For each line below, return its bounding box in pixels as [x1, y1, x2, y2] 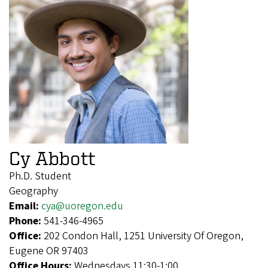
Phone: [9, 213, 44, 229]
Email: [9, 198, 41, 214]
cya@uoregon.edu [41, 198, 123, 214]
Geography [9, 183, 58, 199]
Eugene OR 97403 [9, 243, 89, 258]
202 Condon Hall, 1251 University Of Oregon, [44, 228, 243, 243]
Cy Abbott [9, 147, 95, 168]
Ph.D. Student [9, 168, 71, 184]
